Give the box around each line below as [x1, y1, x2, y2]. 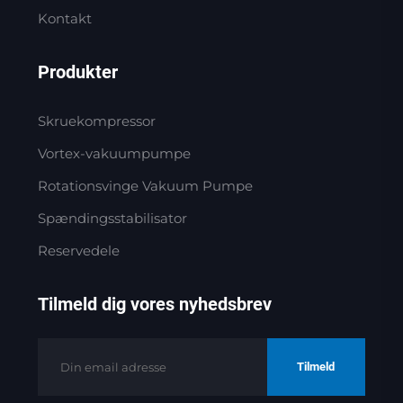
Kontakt [37, 9, 92, 27]
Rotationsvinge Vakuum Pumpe [37, 176, 253, 194]
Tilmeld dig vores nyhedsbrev [37, 292, 272, 315]
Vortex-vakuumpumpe [37, 144, 191, 162]
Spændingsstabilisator [37, 209, 187, 227]
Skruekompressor [37, 112, 156, 130]
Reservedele [37, 241, 120, 259]
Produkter [37, 60, 118, 83]
